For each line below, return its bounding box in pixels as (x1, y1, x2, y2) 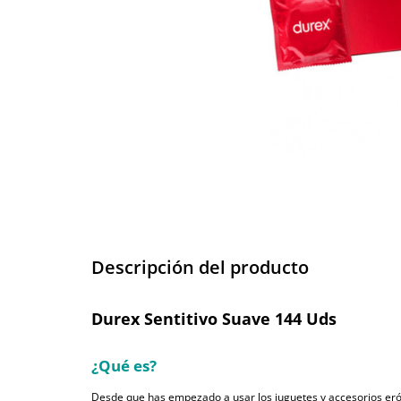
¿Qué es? (91, 355, 157, 377)
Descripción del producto (91, 255, 309, 280)
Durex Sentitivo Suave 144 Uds (91, 308, 337, 330)
